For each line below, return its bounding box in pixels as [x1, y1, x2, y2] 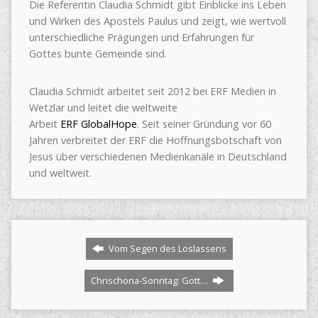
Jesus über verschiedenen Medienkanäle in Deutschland [28, 150, 287, 163]
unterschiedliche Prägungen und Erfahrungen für [28, 31, 254, 44]
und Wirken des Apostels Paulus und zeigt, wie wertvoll [28, 14, 286, 28]
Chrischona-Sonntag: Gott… [91, 274, 210, 287]
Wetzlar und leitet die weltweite [28, 101, 177, 114]
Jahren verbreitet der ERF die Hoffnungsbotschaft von [28, 133, 282, 147]
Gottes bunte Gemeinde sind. [28, 47, 167, 60]
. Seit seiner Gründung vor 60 [136, 117, 271, 131]
